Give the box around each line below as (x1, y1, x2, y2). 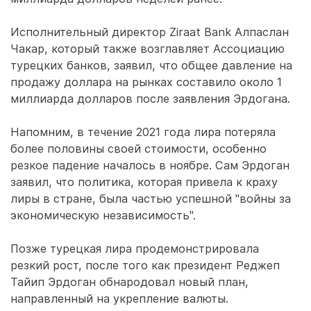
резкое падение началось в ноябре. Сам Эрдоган (10, 158, 289, 172)
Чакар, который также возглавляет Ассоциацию (10, 42, 285, 56)
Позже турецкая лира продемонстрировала (10, 242, 259, 255)
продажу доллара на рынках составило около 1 (10, 75, 282, 89)
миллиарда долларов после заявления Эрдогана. (10, 92, 290, 106)
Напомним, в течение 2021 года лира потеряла (10, 125, 276, 139)
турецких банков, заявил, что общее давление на (10, 58, 292, 72)
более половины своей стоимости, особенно (10, 142, 267, 155)
